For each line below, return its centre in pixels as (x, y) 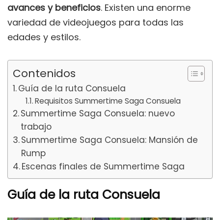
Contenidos (44, 73)
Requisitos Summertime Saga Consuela (108, 101)
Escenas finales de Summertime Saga (103, 167)
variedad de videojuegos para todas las (96, 23)
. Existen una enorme (146, 8)
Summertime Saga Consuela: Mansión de (110, 140)
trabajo (36, 127)
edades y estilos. (44, 37)
